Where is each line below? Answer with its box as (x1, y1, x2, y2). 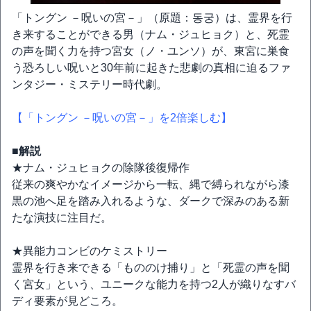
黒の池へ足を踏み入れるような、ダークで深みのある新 (12, 195, 289, 207)
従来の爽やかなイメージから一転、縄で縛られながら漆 (12, 178, 289, 190)
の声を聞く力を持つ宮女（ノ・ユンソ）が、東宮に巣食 (12, 45, 289, 57)
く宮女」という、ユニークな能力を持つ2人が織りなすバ (12, 278, 296, 290)
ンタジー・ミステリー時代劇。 (12, 78, 167, 90)
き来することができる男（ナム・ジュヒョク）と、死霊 (12, 28, 289, 40)
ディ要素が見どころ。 (12, 295, 123, 307)
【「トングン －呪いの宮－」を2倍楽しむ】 (12, 112, 232, 124)
